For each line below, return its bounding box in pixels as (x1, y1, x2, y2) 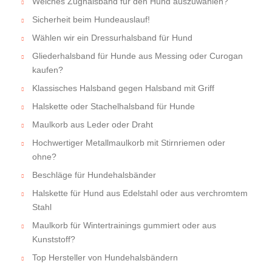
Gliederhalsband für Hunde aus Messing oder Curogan (32, 51, 243, 61)
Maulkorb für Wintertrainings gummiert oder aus (32, 220, 216, 231)
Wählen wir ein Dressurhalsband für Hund (32, 33, 192, 43)
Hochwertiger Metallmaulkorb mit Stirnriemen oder (32, 138, 225, 148)
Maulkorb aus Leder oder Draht (32, 120, 153, 130)
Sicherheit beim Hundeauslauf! (32, 15, 150, 25)
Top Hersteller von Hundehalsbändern (32, 253, 178, 263)
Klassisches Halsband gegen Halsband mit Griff (32, 83, 214, 93)
